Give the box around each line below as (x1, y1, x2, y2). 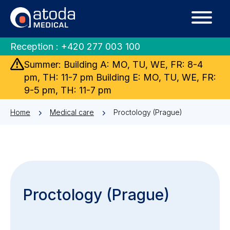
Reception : (10, 41, 61, 52)
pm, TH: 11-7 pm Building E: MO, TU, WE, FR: (24, 72, 216, 83)
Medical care (50, 107, 94, 117)
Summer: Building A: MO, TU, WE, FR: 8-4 (24, 59, 203, 70)
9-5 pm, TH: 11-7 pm (24, 85, 111, 95)
